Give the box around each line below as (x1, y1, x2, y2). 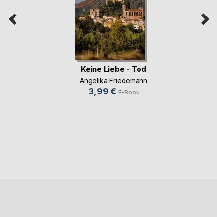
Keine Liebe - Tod (81, 64, 146, 74)
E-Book (118, 88, 139, 96)
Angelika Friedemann (80, 77, 147, 85)
